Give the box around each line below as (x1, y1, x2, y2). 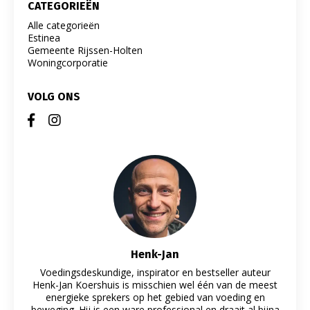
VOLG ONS (28, 89, 80, 103)
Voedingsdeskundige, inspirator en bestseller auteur (39, 265, 271, 279)
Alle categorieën (28, 18, 100, 32)
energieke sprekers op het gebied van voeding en (45, 290, 265, 304)
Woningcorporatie (28, 55, 108, 69)
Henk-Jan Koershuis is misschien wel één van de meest (33, 277, 277, 291)
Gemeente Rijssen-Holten (28, 43, 143, 57)
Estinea (28, 30, 60, 44)
